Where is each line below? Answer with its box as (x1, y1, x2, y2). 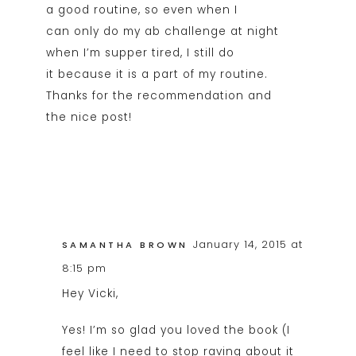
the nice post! (45, 109, 132, 125)
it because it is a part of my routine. (45, 66, 268, 82)
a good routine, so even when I (45, 2, 238, 17)
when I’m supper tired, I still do (45, 44, 234, 60)
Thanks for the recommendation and (45, 87, 272, 103)
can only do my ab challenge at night (45, 23, 279, 39)
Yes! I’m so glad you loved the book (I (61, 323, 290, 339)
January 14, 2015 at (193, 237, 304, 251)
